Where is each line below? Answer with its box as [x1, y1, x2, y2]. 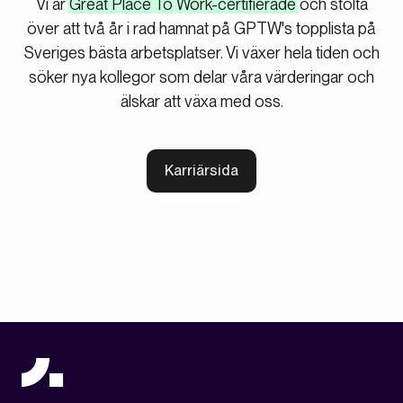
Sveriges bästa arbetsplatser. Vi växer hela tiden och [23, 43, 380, 62]
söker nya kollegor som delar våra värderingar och [29, 67, 374, 86]
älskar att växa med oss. [120, 92, 283, 111]
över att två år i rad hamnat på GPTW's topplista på [27, 19, 376, 38]
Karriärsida [165, 162, 238, 179]
